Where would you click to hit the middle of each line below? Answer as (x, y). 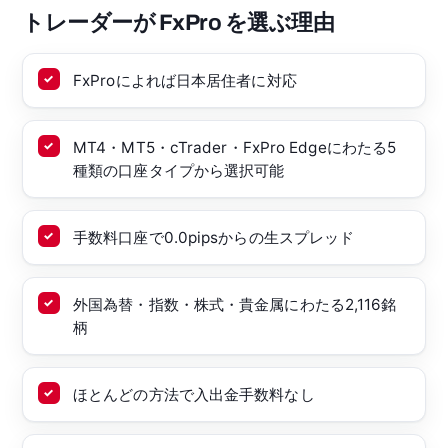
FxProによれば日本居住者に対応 (185, 80)
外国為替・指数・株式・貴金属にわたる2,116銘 (235, 304)
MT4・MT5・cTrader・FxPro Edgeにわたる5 (235, 147)
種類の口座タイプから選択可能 (179, 170)
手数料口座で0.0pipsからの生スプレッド (214, 237)
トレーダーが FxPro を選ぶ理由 (178, 22)
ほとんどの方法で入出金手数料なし (194, 394)
